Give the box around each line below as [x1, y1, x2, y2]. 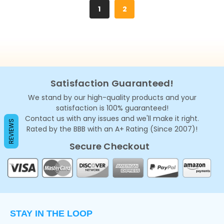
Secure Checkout [69, 140, 150, 153]
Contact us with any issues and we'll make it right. [25, 113, 199, 124]
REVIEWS [7, 118, 15, 144]
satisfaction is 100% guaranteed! [55, 103, 168, 113]
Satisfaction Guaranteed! [50, 77, 174, 90]
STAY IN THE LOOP [10, 208, 92, 219]
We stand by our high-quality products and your [27, 92, 196, 103]
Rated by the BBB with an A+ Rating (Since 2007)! [26, 124, 197, 134]
